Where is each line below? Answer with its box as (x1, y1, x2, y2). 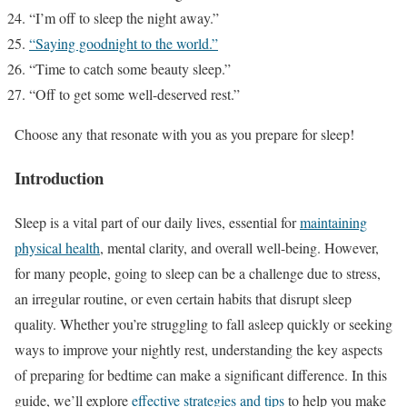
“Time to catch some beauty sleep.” (29, 58, 231, 78)
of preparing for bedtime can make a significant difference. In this (15, 365, 387, 385)
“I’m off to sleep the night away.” (29, 7, 219, 27)
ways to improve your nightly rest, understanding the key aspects (15, 340, 382, 360)
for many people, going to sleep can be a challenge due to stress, (15, 263, 381, 283)
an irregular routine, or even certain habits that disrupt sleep (15, 289, 352, 309)
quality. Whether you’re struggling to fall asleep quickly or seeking (15, 314, 392, 334)
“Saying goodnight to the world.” (29, 33, 218, 53)
